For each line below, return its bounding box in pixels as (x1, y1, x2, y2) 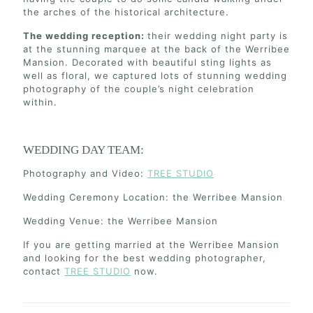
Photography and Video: (23, 168, 147, 180)
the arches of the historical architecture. (23, 6, 229, 18)
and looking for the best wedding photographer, (23, 252, 266, 264)
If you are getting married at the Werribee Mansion (23, 239, 279, 251)
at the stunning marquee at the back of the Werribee (23, 43, 290, 55)
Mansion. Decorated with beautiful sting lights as (23, 57, 272, 68)
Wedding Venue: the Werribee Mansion (23, 215, 218, 227)
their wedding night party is (147, 30, 288, 42)
